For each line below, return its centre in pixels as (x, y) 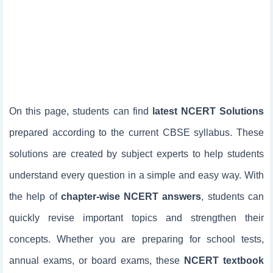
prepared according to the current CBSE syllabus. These (136, 133)
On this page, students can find (81, 111)
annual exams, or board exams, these (97, 261)
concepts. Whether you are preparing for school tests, (136, 239)
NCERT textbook (224, 261)
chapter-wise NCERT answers (131, 197)
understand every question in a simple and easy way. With (136, 175)
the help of (35, 197)
